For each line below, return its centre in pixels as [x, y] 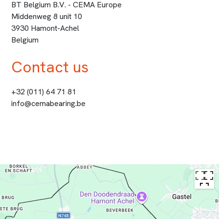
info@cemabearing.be [48, 104]
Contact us [50, 67]
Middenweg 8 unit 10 [47, 17]
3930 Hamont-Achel [45, 28]
